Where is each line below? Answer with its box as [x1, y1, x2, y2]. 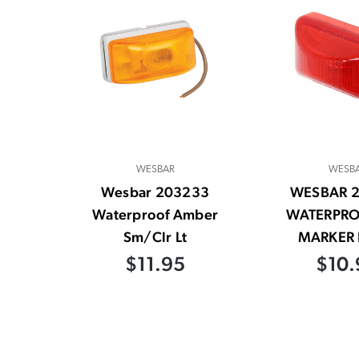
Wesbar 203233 [100, 184, 210, 201]
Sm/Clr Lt [123, 228, 188, 246]
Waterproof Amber [92, 206, 218, 224]
